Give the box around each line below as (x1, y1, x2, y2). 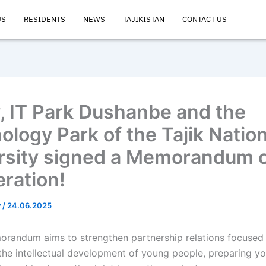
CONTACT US (182, 14, 227, 24)
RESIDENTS (24, 14, 65, 24)
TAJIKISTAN (123, 14, 164, 24)
